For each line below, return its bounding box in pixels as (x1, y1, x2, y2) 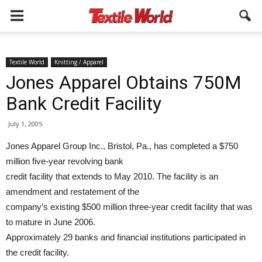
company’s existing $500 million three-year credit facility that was (6, 202, 253, 212)
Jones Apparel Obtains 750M (6, 71, 242, 94)
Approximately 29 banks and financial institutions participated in (6, 232, 246, 242)
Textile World (9, 58, 44, 66)
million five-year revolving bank (6, 156, 123, 166)
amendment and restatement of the (6, 187, 139, 196)
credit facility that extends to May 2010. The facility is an (6, 171, 218, 181)
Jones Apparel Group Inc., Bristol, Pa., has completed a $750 (6, 141, 238, 151)
